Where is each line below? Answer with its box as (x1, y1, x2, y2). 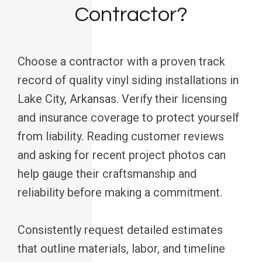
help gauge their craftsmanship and (18, 167, 196, 181)
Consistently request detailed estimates (18, 223, 223, 237)
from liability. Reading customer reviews (18, 129, 224, 144)
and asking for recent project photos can (18, 148, 226, 163)
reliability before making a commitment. (18, 185, 222, 200)
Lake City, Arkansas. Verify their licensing (18, 92, 227, 106)
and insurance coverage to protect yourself (18, 111, 239, 125)
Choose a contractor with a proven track (18, 54, 225, 69)
